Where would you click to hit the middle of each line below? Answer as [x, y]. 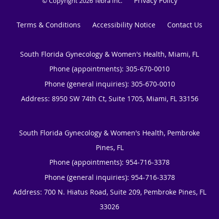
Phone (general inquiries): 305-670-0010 [109, 84]
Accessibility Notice [124, 25]
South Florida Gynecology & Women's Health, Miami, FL [109, 54]
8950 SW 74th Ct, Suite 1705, [99, 99]
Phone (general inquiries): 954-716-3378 [109, 177]
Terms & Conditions [49, 25]
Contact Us [185, 25]
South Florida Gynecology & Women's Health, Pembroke [109, 133]
